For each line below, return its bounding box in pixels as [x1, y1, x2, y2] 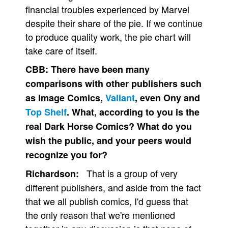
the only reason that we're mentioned [25, 208, 175, 221]
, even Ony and [135, 91, 200, 104]
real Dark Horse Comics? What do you [25, 120, 192, 133]
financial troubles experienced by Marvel [25, 3, 189, 16]
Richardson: [25, 167, 79, 180]
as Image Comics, [25, 91, 105, 104]
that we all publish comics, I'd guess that [25, 194, 188, 208]
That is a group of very [87, 166, 178, 180]
